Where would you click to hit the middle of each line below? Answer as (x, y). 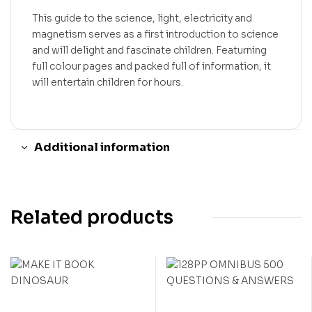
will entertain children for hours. (108, 82)
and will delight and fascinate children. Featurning (149, 50)
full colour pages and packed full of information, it (151, 66)
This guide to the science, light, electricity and (142, 18)
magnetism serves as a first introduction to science (155, 34)
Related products (92, 217)
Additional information (102, 147)
